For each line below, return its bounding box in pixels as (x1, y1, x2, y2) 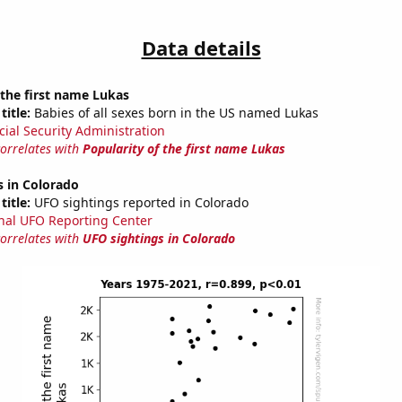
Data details (141, 34, 261, 62)
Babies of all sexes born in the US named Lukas (30, 104, 319, 122)
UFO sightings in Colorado (82, 230, 235, 248)
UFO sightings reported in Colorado (30, 194, 249, 212)
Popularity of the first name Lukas (82, 140, 285, 158)
